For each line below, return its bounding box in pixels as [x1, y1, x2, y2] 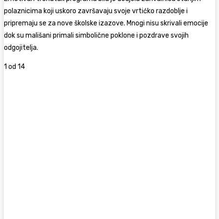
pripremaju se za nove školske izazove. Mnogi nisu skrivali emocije [4, 19, 208, 27]
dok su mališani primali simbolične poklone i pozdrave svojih [4, 31, 189, 40]
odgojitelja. [4, 43, 38, 52]
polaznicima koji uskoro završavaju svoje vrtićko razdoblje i [4, 6, 188, 15]
